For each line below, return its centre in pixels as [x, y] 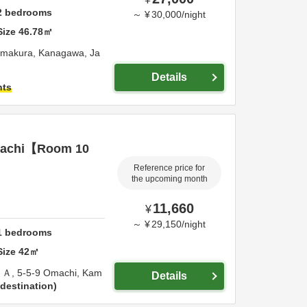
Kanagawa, [64, 53]
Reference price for [169, 168]
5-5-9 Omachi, [50, 273]
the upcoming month [169, 179]
